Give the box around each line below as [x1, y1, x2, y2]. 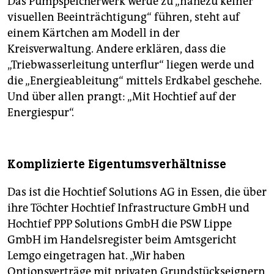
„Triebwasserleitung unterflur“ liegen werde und [7, 58, 254, 72]
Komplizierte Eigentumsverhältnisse [7, 157, 226, 172]
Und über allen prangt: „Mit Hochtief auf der [7, 90, 236, 104]
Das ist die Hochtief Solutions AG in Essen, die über [7, 185, 267, 199]
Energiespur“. [7, 106, 74, 120]
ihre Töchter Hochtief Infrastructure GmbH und [7, 201, 250, 215]
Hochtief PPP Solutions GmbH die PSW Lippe [7, 217, 232, 231]
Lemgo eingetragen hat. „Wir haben [7, 249, 185, 263]
